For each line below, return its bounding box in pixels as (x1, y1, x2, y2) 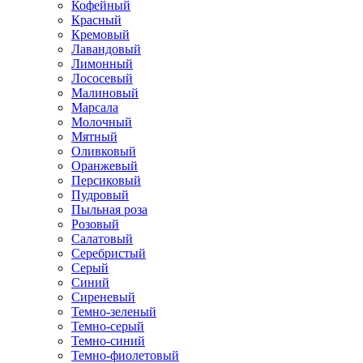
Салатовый (71, 231, 133, 246)
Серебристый (71, 246, 146, 260)
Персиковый (71, 173, 141, 187)
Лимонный (71, 56, 133, 70)
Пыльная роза (71, 202, 147, 216)
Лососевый (71, 70, 133, 85)
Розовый (71, 216, 119, 231)
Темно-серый (71, 318, 144, 333)
